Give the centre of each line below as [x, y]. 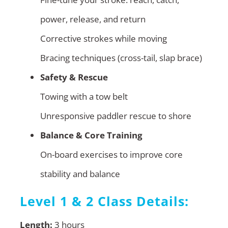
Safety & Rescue [74, 77]
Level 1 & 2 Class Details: [104, 201]
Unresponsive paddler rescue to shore [116, 116]
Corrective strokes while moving [103, 39]
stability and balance [80, 174]
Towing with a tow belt [84, 97]
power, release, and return [93, 19]
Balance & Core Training [91, 135]
